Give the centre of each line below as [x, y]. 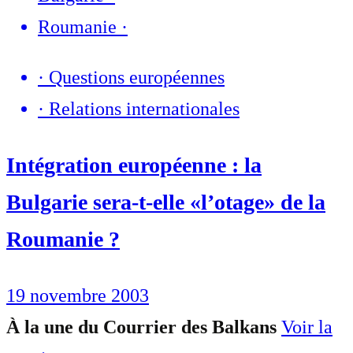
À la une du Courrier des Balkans [141, 327]
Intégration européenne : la [134, 165]
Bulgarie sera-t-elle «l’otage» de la [166, 202]
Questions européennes [137, 77]
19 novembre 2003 [78, 295]
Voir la [307, 327]
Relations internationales [144, 108]
